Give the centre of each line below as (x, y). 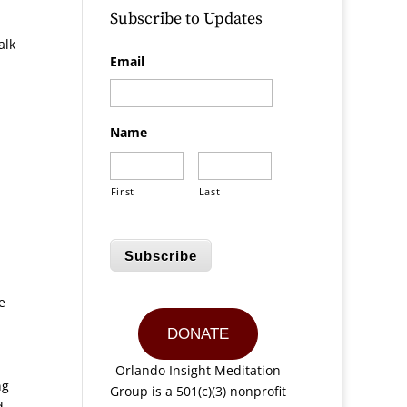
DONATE (199, 334)
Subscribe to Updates (186, 19)
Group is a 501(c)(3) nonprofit (199, 391)
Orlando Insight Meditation (199, 370)
